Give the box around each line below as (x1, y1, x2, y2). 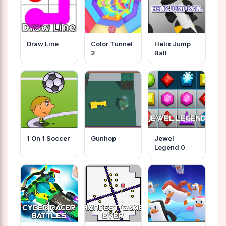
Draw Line (27, 40, 59, 48)
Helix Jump (154, 40, 191, 48)
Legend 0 (154, 143, 186, 151)
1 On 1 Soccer (27, 134, 70, 142)
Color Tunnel (90, 40, 133, 48)
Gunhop (90, 134, 116, 142)
